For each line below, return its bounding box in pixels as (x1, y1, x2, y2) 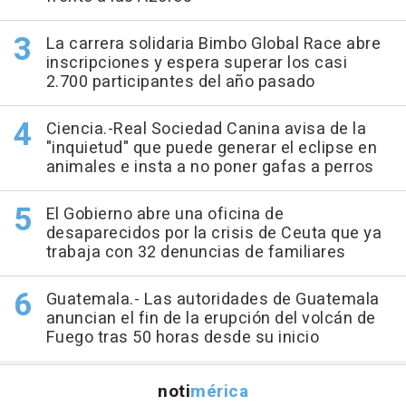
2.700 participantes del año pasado (45, 69, 315, 94)
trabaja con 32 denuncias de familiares (45, 239, 346, 265)
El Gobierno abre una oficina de (45, 201, 284, 227)
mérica (190, 378, 248, 404)
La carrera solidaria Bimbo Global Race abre (45, 31, 381, 56)
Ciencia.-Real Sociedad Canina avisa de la (45, 116, 366, 141)
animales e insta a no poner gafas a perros (45, 154, 374, 179)
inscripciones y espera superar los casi (45, 50, 347, 75)
